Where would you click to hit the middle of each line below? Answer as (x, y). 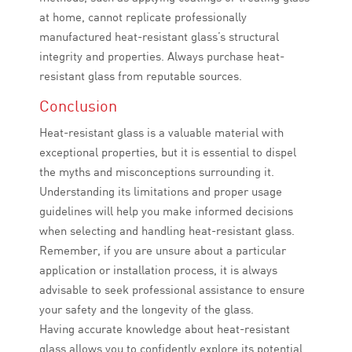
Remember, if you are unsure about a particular (163, 251)
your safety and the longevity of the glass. (147, 310)
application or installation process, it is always (158, 270)
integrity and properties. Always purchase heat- (162, 57)
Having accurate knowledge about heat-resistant (165, 329)
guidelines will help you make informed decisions (166, 211)
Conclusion (78, 106)
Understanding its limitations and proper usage (161, 192)
